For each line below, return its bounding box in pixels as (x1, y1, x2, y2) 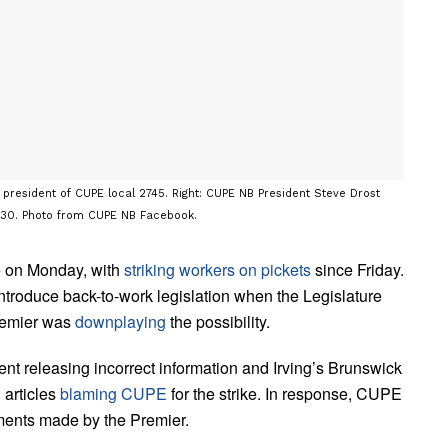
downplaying (75, 309, 166, 333)
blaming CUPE (60, 381, 167, 405)
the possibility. (166, 309, 270, 333)
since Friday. (311, 257, 404, 281)
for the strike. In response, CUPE (167, 381, 402, 405)
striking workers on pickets (124, 257, 311, 281)
